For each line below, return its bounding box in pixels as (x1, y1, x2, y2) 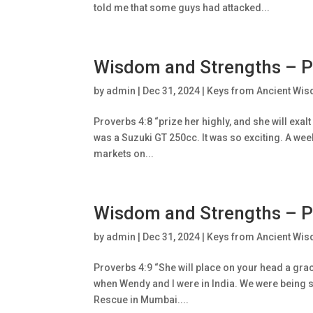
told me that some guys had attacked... (94, 2, 270, 13)
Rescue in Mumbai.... (94, 294, 189, 305)
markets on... (94, 148, 154, 159)
